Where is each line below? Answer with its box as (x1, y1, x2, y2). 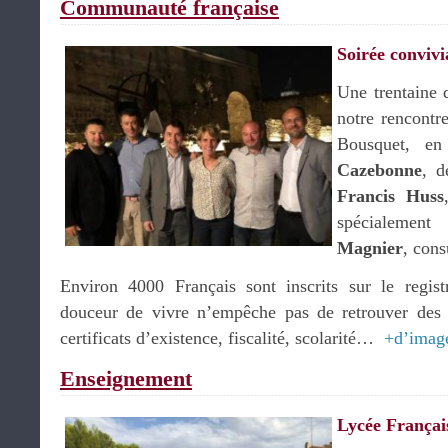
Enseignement (60, 366, 192, 391)
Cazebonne (337, 160, 422, 180)
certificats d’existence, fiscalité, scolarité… (60, 328, 384, 348)
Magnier (337, 238, 403, 258)
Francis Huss (337, 186, 444, 206)
